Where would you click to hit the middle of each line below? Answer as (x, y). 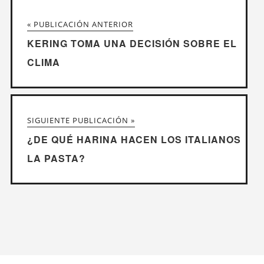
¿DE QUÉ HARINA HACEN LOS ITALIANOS (134, 140)
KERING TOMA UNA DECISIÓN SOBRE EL (132, 44)
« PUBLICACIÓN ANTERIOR (80, 24)
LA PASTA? (56, 159)
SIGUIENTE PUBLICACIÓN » (81, 121)
